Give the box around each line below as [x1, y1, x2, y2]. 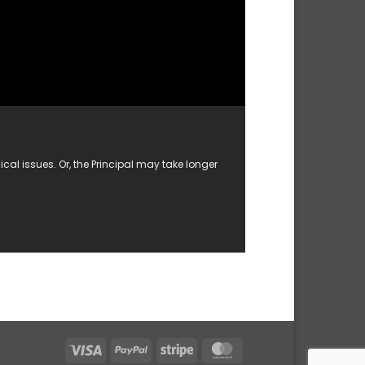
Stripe [192, 340, 226, 357]
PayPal [147, 340, 185, 357]
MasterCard [238, 340, 308, 357]
